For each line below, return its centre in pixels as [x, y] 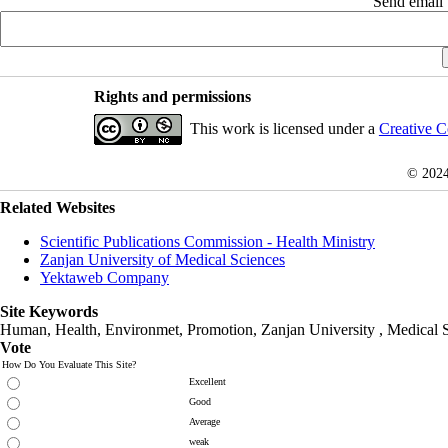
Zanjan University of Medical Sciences [162, 259]
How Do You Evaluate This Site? [69, 364]
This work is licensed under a [284, 128]
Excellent [207, 381]
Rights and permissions [172, 96]
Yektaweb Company [104, 277]
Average [204, 421]
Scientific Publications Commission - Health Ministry [207, 241]
